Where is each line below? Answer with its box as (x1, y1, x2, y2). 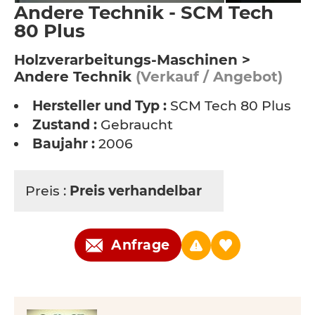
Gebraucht (97, 117, 173, 133)
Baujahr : (32, 136, 95, 152)
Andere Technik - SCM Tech (14, 1, 274, 24)
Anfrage (111, 237, 170, 253)
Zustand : (32, 117, 97, 133)
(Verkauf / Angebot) (131, 68, 283, 85)
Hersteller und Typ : (32, 98, 167, 114)
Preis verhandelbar (70, 183, 205, 199)
